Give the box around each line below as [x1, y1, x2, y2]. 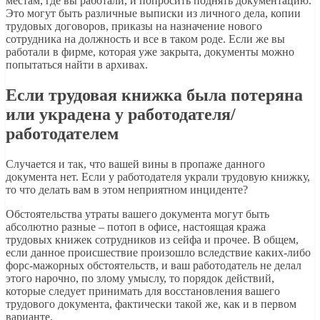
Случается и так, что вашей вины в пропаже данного [6, 158, 265, 171]
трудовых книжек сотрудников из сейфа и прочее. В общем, [6, 234, 299, 246]
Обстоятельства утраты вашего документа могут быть [6, 208, 269, 221]
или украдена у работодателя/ [6, 105, 236, 124]
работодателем [6, 124, 119, 144]
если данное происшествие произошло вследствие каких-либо [6, 246, 311, 259]
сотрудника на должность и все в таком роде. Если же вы [6, 33, 285, 46]
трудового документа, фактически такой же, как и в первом [6, 298, 296, 311]
